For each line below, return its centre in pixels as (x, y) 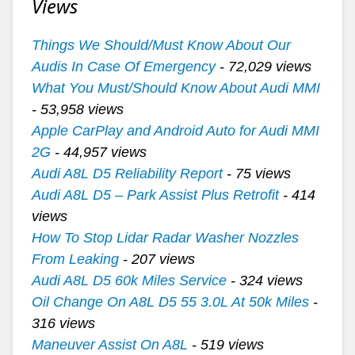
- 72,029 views (263, 67)
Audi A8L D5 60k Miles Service (129, 281)
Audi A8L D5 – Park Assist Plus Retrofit (155, 195)
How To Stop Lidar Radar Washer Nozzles (165, 238)
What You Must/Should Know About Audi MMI (176, 88)
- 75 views (256, 174)
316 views (63, 323)
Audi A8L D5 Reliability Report (127, 174)
